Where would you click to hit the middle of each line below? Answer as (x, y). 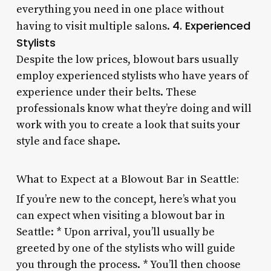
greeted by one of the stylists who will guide (126, 248)
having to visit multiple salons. (94, 26)
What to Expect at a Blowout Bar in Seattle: (127, 178)
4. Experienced (211, 25)
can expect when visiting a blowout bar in (120, 215)
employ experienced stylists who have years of (132, 76)
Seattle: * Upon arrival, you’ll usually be (115, 232)
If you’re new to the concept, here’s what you (126, 199)
